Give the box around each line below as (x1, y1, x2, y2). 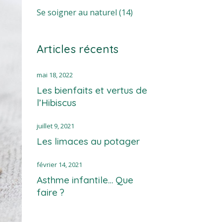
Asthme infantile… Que (36, 173, 133, 186)
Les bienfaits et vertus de (36, 84, 147, 96)
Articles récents (36, 42, 119, 56)
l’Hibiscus (36, 96, 76, 109)
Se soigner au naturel (36, 6, 117, 18)
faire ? (36, 186, 64, 198)
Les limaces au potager (36, 135, 140, 147)
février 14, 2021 (36, 160, 82, 169)
